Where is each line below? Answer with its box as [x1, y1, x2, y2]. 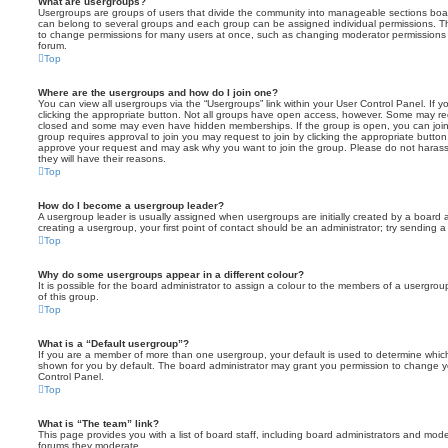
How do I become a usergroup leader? [38, 200, 224, 211]
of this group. [38, 291, 99, 302]
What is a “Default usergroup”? [38, 338, 189, 349]
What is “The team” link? [38, 418, 159, 429]
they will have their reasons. [38, 153, 166, 164]
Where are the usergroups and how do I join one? [38, 87, 278, 98]
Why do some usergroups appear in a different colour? [38, 269, 304, 280]
